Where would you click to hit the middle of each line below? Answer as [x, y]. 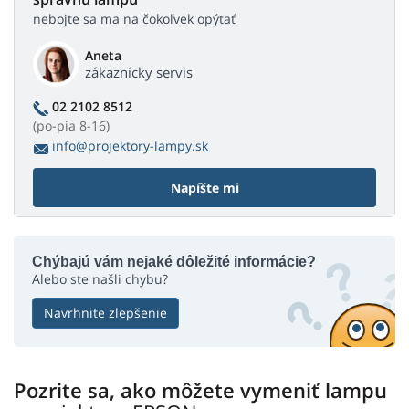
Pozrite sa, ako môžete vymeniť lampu [200, 390]
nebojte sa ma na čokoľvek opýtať [134, 19]
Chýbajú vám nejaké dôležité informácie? [174, 262]
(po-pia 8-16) [71, 126]
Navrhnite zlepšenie [105, 313]
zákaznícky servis [139, 73]
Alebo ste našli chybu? [100, 279]
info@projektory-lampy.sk [130, 146]
